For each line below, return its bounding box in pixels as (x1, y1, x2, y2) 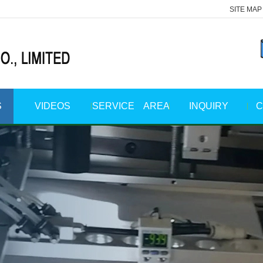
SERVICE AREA (92, 101, 170, 111)
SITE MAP (230, 5, 262, 14)
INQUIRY (189, 101, 228, 111)
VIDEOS (35, 101, 70, 111)
